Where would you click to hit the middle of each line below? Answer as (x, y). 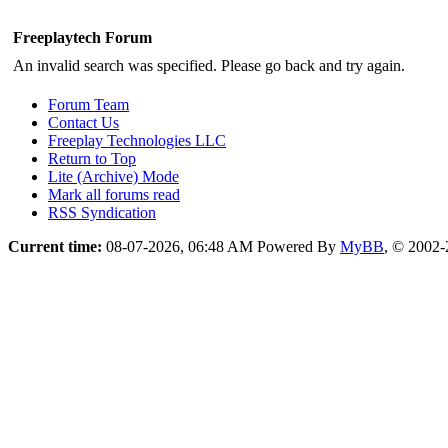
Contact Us (83, 122)
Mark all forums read (114, 194)
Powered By (298, 246)
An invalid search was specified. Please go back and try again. (209, 65)
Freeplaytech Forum (82, 37)
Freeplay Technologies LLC (137, 140)
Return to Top (92, 158)
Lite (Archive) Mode (113, 176)
